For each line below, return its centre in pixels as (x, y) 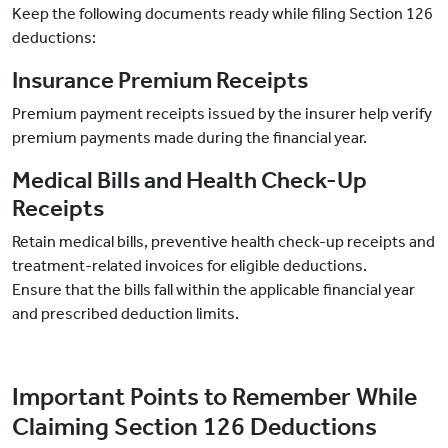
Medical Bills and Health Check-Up (189, 180)
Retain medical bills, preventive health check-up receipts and (223, 242)
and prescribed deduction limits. (125, 314)
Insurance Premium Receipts (160, 80)
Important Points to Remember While (214, 397)
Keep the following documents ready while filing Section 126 (222, 14)
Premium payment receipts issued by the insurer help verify (222, 114)
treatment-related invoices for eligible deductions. (189, 266)
